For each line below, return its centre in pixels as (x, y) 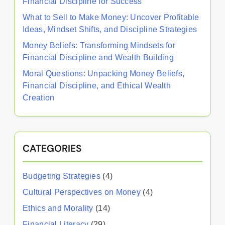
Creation (39, 97)
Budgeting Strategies (62, 176)
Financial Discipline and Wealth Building (98, 57)
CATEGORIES (52, 148)
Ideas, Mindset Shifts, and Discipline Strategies (110, 29)
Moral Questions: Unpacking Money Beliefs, (104, 73)
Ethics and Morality (58, 208)
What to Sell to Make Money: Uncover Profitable (111, 17)
